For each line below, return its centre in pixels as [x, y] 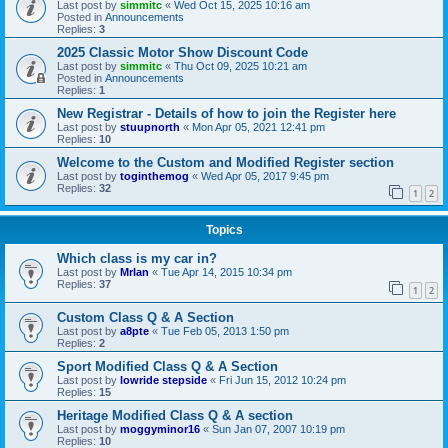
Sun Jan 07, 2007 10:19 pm [278, 428]
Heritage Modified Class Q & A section [175, 415]
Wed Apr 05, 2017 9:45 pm [265, 175]
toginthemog [154, 175]
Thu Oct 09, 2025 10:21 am [240, 65]
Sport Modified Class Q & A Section [167, 366]
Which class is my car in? [137, 259]
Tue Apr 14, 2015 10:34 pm [226, 272]
